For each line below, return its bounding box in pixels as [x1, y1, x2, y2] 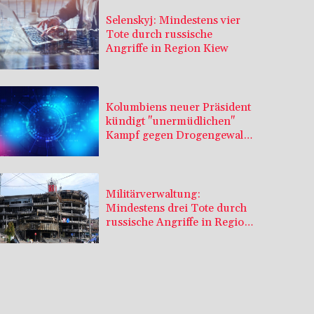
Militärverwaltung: [106, 186, 200, 201]
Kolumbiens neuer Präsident [106, 100, 251, 114]
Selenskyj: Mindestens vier [106, 13, 240, 27]
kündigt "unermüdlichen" [106, 114, 235, 128]
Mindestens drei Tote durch [106, 200, 247, 215]
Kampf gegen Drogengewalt [106, 128, 247, 142]
